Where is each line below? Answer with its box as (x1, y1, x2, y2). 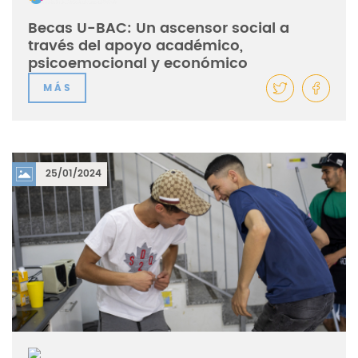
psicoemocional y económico (28, 51, 248, 75)
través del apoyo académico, (28, 34, 243, 58)
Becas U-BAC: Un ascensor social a (28, 16, 289, 40)
